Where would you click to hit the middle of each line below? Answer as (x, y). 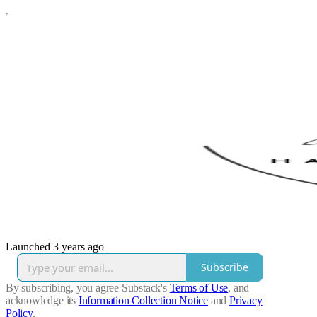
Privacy (246, 300)
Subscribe (225, 267)
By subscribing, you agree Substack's (86, 287)
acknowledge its (41, 300)
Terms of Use (199, 287)
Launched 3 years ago (55, 246)
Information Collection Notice (143, 300)
